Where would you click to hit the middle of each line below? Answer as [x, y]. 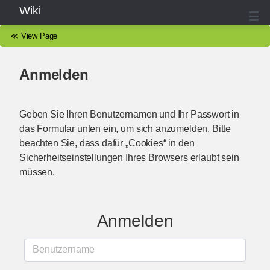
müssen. [37, 172]
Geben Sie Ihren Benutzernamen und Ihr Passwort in [130, 114]
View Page [39, 36]
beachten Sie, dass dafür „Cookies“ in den [107, 143]
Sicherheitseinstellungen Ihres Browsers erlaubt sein [129, 157]
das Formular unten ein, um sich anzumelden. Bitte [125, 128]
